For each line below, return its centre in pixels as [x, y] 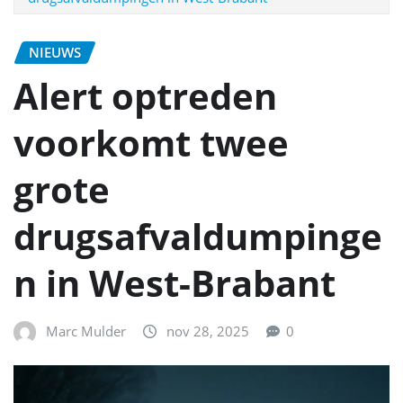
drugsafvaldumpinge [198, 236]
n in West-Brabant [175, 282]
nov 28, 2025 [208, 331]
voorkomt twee [151, 142]
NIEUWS [55, 52]
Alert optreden [145, 95]
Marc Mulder [86, 331]
